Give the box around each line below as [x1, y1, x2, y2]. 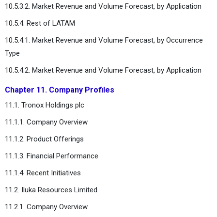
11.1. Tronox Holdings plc [5, 100, 84, 109]
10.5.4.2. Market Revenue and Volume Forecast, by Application [5, 65, 201, 75]
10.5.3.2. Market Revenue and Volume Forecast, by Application [5, 1, 201, 11]
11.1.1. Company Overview [5, 117, 88, 126]
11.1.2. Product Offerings [5, 134, 84, 143]
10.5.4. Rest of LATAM [5, 18, 75, 28]
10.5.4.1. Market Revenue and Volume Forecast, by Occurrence [5, 35, 203, 45]
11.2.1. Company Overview [5, 202, 88, 211]
